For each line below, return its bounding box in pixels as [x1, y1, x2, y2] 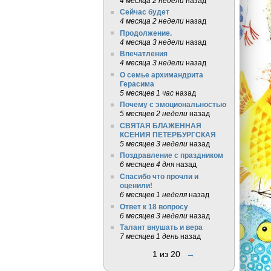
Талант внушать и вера [119, 223, 203, 232]
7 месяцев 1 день [119, 232, 178, 241]
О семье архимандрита [119, 70, 203, 79]
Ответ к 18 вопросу [119, 202, 188, 211]
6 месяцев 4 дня [119, 160, 174, 169]
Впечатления [119, 50, 168, 58]
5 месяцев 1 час [119, 88, 174, 97]
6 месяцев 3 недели [119, 211, 188, 220]
